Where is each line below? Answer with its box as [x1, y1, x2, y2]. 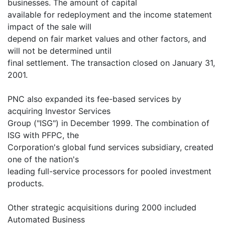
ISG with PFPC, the [8, 130, 79, 141]
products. [8, 178, 44, 189]
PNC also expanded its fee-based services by [8, 94, 181, 104]
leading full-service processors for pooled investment [8, 166, 211, 177]
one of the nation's [8, 154, 79, 165]
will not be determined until [8, 46, 111, 56]
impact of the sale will [8, 22, 91, 32]
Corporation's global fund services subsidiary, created [8, 142, 213, 153]
